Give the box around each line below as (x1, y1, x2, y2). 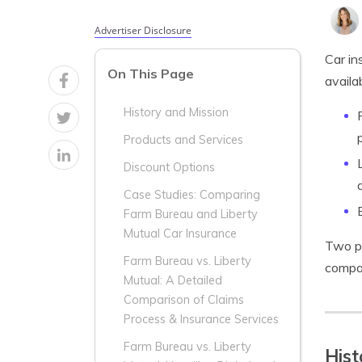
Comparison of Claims (124, 293, 244, 308)
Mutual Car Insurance (124, 226, 237, 242)
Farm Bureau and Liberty (124, 207, 258, 222)
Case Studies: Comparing (124, 187, 260, 203)
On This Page (107, 65, 194, 82)
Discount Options (124, 160, 215, 175)
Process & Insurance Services (124, 312, 279, 327)
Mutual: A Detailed (124, 273, 222, 288)
